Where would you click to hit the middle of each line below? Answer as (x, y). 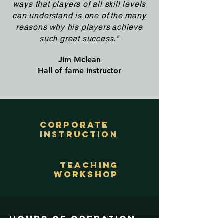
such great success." (79, 38)
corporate (74, 125)
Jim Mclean (79, 60)
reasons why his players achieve (79, 27)
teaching (89, 165)
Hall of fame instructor (79, 71)
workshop (86, 174)
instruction (79, 134)
